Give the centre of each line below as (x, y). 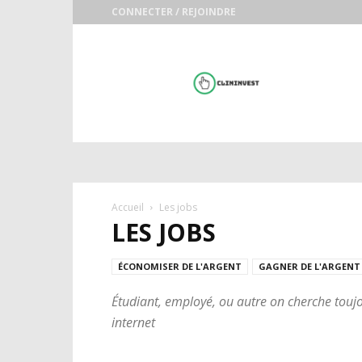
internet (133, 322)
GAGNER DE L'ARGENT (309, 266)
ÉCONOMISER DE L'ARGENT (180, 266)
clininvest (135, 55)
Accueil (128, 207)
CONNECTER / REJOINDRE (174, 12)
